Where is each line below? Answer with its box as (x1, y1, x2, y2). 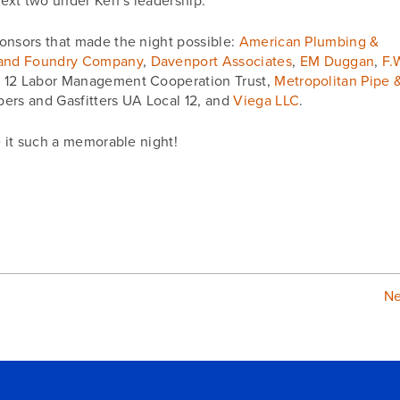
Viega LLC (233, 92, 300, 110)
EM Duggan (299, 53, 375, 71)
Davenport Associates (150, 53, 292, 71)
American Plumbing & (238, 33, 379, 51)
